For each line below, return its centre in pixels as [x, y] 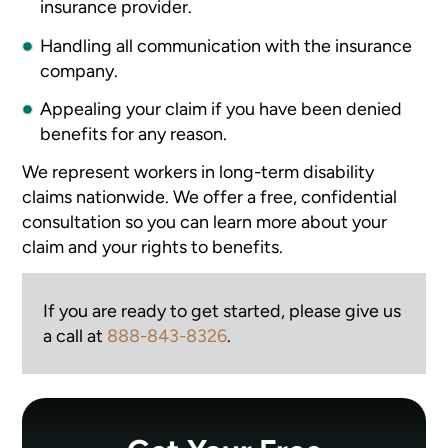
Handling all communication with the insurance [226, 45]
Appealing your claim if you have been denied [221, 109]
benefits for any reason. [134, 134]
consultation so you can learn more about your [205, 222]
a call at [74, 336]
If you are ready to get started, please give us [221, 311]
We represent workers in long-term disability [198, 172]
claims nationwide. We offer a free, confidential [210, 197]
